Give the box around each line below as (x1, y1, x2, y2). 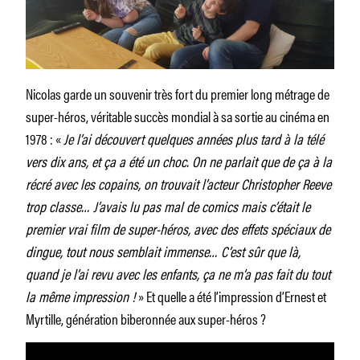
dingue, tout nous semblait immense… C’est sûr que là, (26, 239, 301, 261)
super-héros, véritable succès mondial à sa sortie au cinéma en (26, 104, 329, 126)
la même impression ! (26, 284, 138, 306)
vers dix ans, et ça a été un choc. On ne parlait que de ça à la (26, 149, 332, 171)
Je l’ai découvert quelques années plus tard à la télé (63, 127, 324, 149)
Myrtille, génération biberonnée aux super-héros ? (26, 307, 266, 329)
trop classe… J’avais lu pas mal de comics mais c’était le (26, 194, 310, 216)
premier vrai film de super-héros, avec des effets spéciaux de (26, 217, 330, 239)
